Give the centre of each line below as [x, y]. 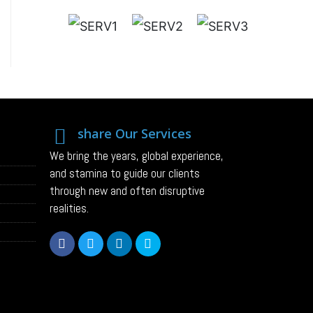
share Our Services [134, 134]
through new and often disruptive [127, 191]
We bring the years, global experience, [136, 156]
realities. [69, 209]
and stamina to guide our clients [124, 174]
